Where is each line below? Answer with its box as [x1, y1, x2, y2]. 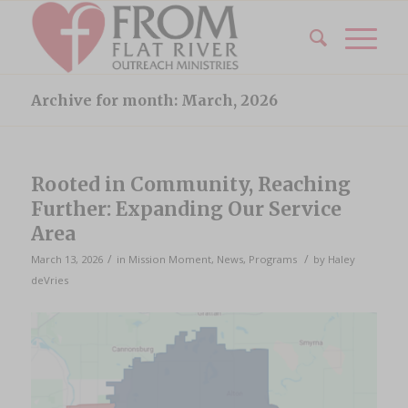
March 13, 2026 [30, 252, 103, 266]
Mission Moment [127, 252, 211, 266]
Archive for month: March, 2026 [30, 91, 278, 109]
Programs [248, 252, 297, 266]
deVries [30, 273, 68, 287]
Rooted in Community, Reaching [30, 172, 351, 197]
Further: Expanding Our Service [30, 197, 342, 221]
